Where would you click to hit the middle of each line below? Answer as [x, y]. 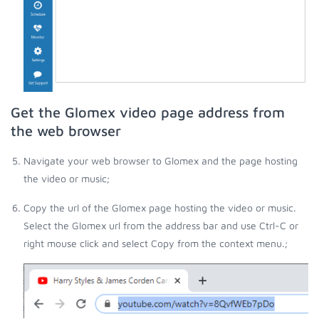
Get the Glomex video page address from [148, 113]
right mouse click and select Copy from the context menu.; [156, 244]
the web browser [66, 131]
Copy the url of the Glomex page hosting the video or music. [160, 208]
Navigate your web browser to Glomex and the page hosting [161, 161]
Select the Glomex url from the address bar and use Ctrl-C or [161, 226]
